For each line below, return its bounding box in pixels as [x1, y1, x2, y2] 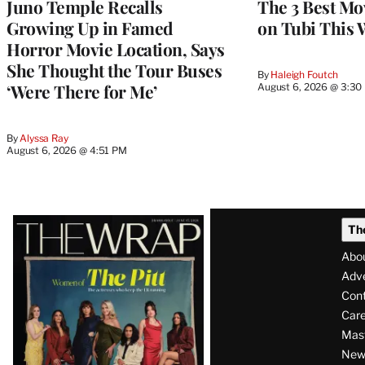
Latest [6, 204, 76, 240]
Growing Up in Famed [7, 15, 174, 39]
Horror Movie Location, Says [7, 37, 225, 60]
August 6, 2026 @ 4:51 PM [7, 143, 127, 156]
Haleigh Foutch [270, 68, 339, 81]
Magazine [6, 233, 117, 269]
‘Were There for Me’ [7, 79, 157, 103]
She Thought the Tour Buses [7, 58, 222, 81]
